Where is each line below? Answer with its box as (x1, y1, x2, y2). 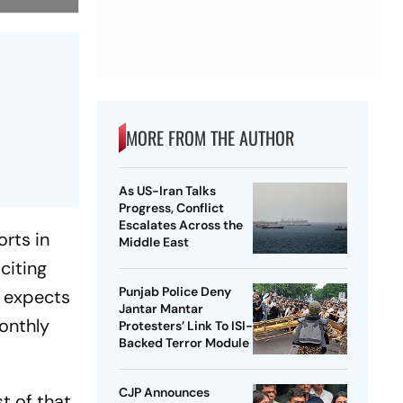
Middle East (118, 234, 189, 251)
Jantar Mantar (118, 300, 203, 318)
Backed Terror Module (118, 335, 249, 352)
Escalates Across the (118, 217, 243, 234)
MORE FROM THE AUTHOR (125, 124, 294, 152)
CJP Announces (118, 384, 210, 401)
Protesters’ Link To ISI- (118, 318, 253, 335)
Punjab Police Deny (118, 283, 231, 300)
